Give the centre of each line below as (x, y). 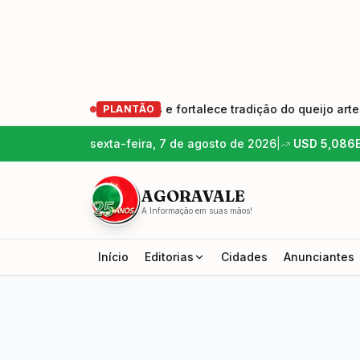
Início (113, 257)
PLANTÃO (129, 109)
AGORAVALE (193, 195)
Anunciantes (319, 257)
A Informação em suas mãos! (197, 210)
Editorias (169, 257)
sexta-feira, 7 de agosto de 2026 (183, 143)
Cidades (244, 257)
